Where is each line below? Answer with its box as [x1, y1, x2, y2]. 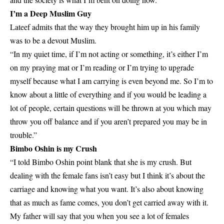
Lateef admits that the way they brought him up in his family [10, 21, 200, 32]
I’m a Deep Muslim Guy [10, 7, 91, 19]
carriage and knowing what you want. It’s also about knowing [10, 183, 203, 194]
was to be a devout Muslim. [10, 34, 96, 45]
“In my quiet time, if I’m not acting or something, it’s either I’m [10, 48, 208, 59]
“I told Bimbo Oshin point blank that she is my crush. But [10, 156, 191, 167]
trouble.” [10, 129, 37, 140]
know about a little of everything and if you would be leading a [10, 88, 206, 99]
